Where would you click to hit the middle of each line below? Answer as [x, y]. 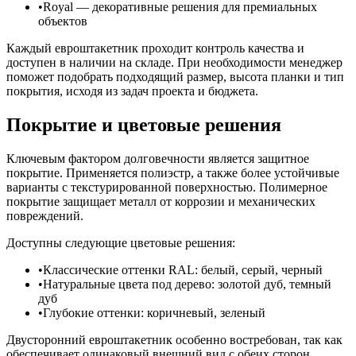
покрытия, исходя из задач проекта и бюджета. [132, 91]
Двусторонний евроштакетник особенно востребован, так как [174, 340]
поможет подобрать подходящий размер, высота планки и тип [175, 77]
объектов [63, 21]
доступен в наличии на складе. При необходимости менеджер [174, 63]
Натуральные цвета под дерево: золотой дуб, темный [187, 284]
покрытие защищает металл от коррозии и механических [161, 202]
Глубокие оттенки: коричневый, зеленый [154, 313]
